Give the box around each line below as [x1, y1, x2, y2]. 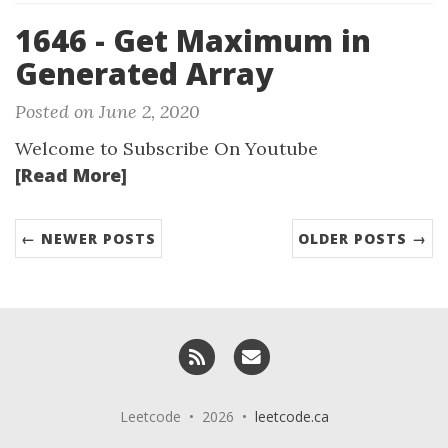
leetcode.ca [254, 407, 329, 427]
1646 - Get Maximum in [15, 20, 371, 61]
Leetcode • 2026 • [119, 407, 255, 427]
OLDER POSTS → [298, 229, 427, 248]
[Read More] [15, 163, 127, 187]
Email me [273, 339, 334, 357]
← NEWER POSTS [21, 229, 156, 248]
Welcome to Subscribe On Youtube [15, 137, 318, 160]
